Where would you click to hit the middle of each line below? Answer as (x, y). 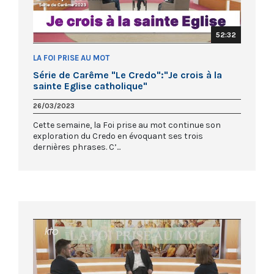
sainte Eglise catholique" (90, 86)
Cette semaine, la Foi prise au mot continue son (127, 125)
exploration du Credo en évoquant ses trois (118, 136)
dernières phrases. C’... (77, 147)
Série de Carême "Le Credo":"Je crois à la (128, 75)
